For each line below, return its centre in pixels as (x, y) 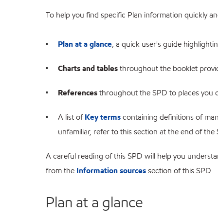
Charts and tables (88, 69)
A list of (72, 117)
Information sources (111, 171)
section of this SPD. (180, 171)
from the (61, 171)
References (78, 93)
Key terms (103, 117)
